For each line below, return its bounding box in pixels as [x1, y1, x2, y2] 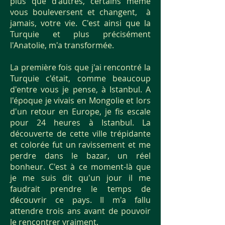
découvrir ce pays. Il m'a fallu [10, 194, 151, 205]
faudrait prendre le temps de [10, 183, 151, 194]
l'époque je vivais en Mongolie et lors [10, 95, 151, 106]
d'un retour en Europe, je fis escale [10, 106, 151, 117]
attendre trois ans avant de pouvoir [10, 205, 151, 216]
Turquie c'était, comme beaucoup [10, 73, 151, 84]
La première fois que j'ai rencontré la [10, 62, 151, 73]
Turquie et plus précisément [10, 29, 151, 40]
